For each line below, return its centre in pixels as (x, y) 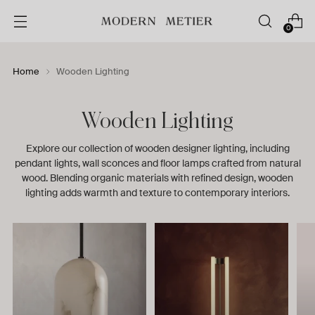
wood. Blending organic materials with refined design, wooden (157, 178)
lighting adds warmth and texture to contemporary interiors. (157, 193)
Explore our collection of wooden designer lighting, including (157, 148)
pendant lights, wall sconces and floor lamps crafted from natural (157, 163)
